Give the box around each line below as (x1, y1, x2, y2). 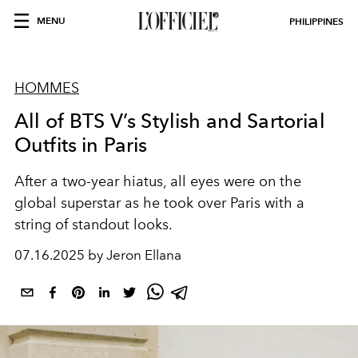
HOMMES (14, 79, 79, 97)
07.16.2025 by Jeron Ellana (14, 247, 181, 263)
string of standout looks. (14, 216, 173, 233)
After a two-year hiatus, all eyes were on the (14, 173, 301, 190)
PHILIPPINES (289, 15, 344, 27)
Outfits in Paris (14, 133, 148, 157)
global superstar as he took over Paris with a (14, 194, 304, 212)
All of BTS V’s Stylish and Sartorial (14, 109, 325, 133)
